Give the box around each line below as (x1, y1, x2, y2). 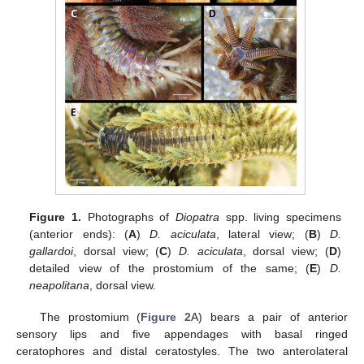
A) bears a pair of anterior (191, 310, 349, 323)
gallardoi (29, 245, 74, 258)
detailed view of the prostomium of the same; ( (29, 262, 310, 275)
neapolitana (29, 279, 90, 292)
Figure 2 (141, 310, 192, 323)
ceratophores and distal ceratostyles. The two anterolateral (16, 344, 348, 357)
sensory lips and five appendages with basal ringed (16, 327, 348, 340)
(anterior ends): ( (29, 227, 128, 241)
